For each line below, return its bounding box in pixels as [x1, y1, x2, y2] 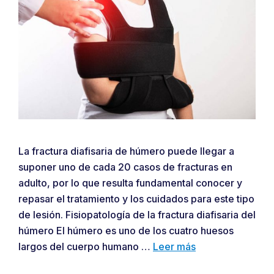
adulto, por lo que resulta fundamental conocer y [18, 176, 242, 189]
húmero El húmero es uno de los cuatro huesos [18, 224, 234, 237]
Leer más [153, 240, 196, 253]
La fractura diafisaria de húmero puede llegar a [18, 144, 234, 157]
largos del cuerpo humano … [18, 240, 153, 253]
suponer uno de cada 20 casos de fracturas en [18, 160, 232, 173]
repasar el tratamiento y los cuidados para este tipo [18, 192, 254, 205]
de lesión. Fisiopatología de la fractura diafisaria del [18, 208, 256, 221]
